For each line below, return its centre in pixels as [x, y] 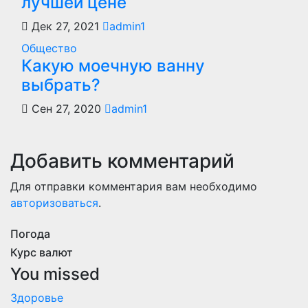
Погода [30, 234]
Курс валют [42, 252]
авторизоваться [54, 203]
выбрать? [61, 85]
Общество [49, 48]
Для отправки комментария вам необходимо [134, 186]
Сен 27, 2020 [66, 109]
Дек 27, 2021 [65, 26]
